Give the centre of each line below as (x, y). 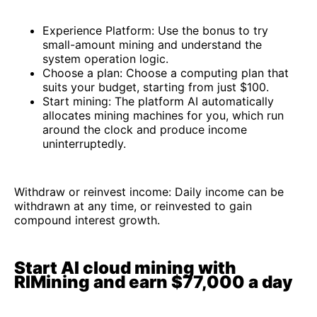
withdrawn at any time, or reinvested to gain (133, 206)
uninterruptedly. (84, 143)
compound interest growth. (87, 220)
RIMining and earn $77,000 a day (154, 282)
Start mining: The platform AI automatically (158, 101)
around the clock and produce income (145, 129)
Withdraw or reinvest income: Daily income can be (149, 191)
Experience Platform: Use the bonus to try (155, 30)
